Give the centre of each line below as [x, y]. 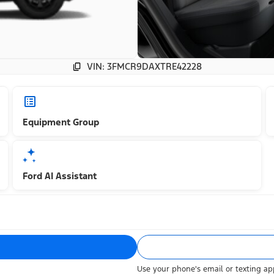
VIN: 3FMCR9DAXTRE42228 [144, 67]
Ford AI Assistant [60, 176]
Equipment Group [61, 122]
